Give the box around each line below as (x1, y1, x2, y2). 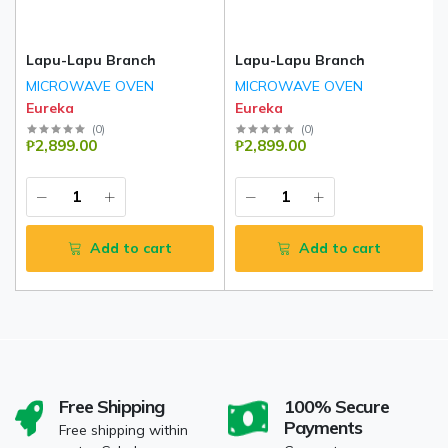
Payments (284, 415, 363, 439)
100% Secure (284, 394, 390, 418)
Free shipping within (58, 420, 188, 439)
